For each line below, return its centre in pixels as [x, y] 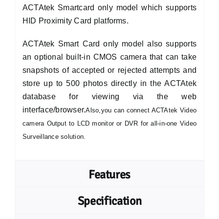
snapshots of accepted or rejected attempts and [109, 70]
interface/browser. [54, 110]
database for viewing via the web [109, 97]
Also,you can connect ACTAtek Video [141, 110]
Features [109, 175]
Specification [109, 201]
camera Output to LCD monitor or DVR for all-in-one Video [109, 123]
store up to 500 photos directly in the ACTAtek [109, 83]
